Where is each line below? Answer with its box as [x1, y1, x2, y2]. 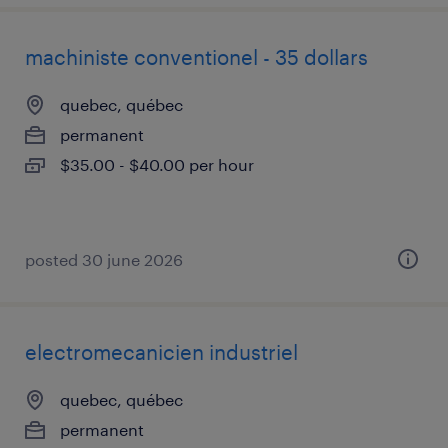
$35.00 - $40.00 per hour [60, 155, 254, 174]
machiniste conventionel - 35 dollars [25, 45, 368, 69]
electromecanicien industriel [25, 340, 298, 364]
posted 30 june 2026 [25, 250, 183, 269]
